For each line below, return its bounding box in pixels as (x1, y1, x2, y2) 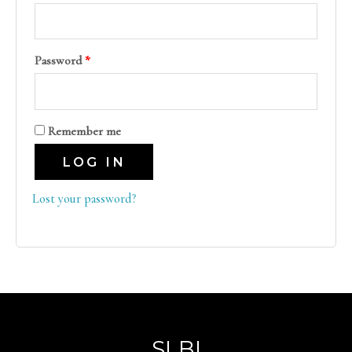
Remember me (48, 124, 121, 139)
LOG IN (62, 154, 126, 170)
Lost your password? (32, 191, 136, 207)
